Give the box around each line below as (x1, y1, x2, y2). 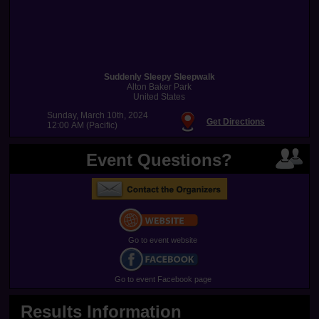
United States (133, 92, 186, 103)
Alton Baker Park (127, 82, 192, 93)
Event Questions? (86, 150, 233, 169)
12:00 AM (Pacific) (46, 120, 117, 131)
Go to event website (128, 235, 198, 244)
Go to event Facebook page (114, 274, 211, 283)
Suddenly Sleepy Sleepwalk (103, 72, 215, 83)
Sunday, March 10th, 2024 (46, 110, 148, 121)
